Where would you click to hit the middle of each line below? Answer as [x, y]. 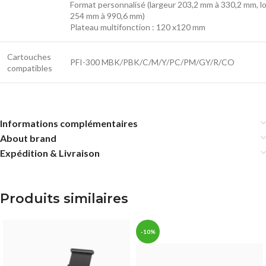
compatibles [30, 68]
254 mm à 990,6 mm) [107, 15]
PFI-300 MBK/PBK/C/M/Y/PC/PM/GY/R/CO [152, 62]
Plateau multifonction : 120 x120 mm [138, 27]
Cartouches [29, 56]
